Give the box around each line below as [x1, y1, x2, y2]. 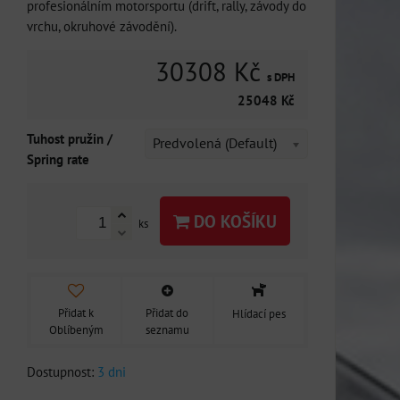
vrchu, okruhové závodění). [27, 17, 177, 35]
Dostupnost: [27, 362, 97, 380]
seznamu [145, 321, 189, 337]
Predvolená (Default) [153, 134, 277, 152]
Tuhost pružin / [27, 129, 112, 147]
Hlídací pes [231, 306, 286, 321]
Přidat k [58, 304, 95, 321]
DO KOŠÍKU [189, 210, 277, 232]
